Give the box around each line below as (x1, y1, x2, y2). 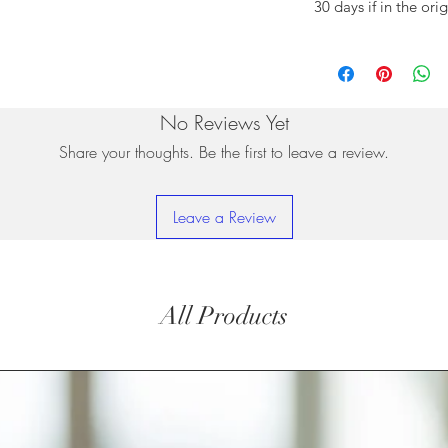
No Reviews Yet (159, 108, 289, 136)
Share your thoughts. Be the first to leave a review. (59, 140, 389, 163)
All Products (160, 299, 288, 331)
